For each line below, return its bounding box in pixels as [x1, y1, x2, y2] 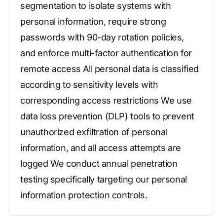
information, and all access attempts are [20, 143, 182, 153]
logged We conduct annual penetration [20, 158, 178, 169]
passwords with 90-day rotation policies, [20, 32, 184, 42]
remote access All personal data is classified [20, 64, 199, 74]
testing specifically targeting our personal [20, 174, 187, 184]
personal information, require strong [20, 16, 166, 27]
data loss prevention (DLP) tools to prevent [20, 111, 194, 121]
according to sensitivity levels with [20, 79, 158, 90]
